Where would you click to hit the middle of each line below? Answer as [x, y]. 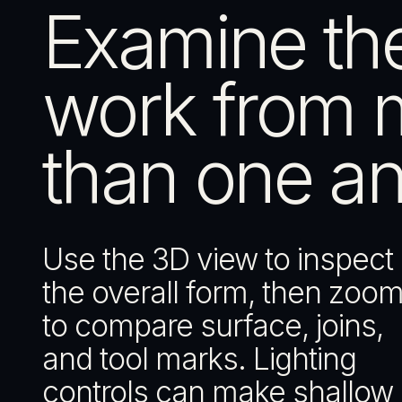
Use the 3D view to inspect [218, 259]
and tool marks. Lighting [199, 359]
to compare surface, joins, [213, 326]
